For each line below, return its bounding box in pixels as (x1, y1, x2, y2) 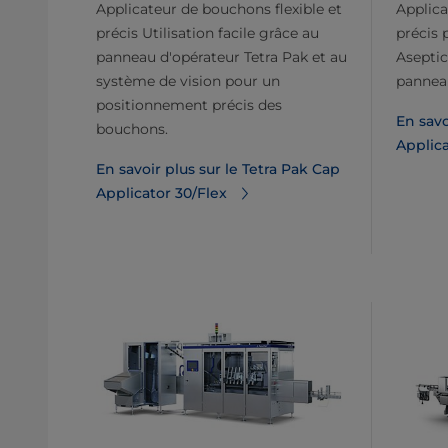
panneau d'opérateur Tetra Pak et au (96, 48, 347, 67)
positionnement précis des (96, 96, 282, 115)
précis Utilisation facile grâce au (96, 24, 319, 43)
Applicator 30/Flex (96, 184, 227, 203)
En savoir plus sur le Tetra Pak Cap (96, 160, 340, 179)
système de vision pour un (96, 72, 280, 91)
